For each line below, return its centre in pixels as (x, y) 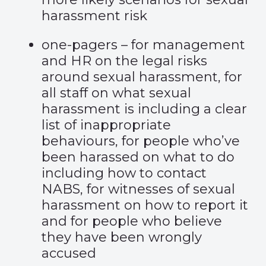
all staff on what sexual (116, 93)
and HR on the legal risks (124, 61)
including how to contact (124, 173)
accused (69, 253)
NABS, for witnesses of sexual (138, 189)
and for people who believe (132, 221)
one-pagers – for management (143, 45)
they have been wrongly (122, 237)
